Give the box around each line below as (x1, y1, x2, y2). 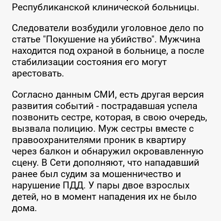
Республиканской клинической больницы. (11, 1, 199, 13)
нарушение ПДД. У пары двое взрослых (11, 179, 189, 191)
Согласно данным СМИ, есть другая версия (11, 88, 204, 100)
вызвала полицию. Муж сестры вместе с (11, 122, 194, 134)
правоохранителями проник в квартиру (11, 134, 186, 146)
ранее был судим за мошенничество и (11, 168, 181, 180)
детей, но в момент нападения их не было (11, 190, 197, 202)
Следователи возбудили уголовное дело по (11, 22, 204, 34)
